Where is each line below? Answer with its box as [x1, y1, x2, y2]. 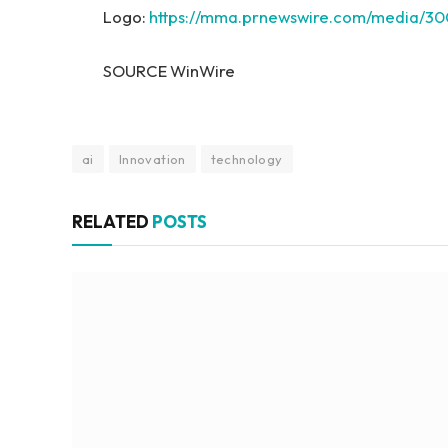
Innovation [118, 151, 186, 168]
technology [210, 151, 283, 168]
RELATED [72, 211, 152, 233]
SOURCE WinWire [103, 59, 235, 81]
